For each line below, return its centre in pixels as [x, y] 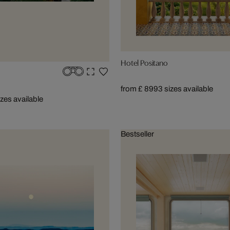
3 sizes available [186, 89]
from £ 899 [139, 89]
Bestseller [137, 134]
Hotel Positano [144, 62]
